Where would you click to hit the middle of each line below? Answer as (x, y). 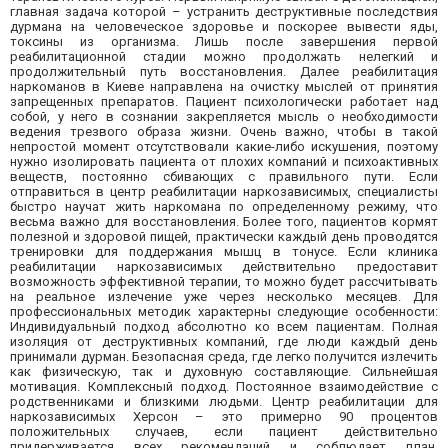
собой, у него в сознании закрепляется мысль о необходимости (224, 117)
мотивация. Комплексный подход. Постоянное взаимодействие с (224, 387)
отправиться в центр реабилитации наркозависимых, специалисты (224, 192)
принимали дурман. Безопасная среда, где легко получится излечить (224, 357)
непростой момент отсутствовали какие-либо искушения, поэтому (224, 147)
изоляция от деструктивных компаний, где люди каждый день (224, 342)
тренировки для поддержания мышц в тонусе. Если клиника (224, 252)
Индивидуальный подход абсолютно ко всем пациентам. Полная (224, 327)
